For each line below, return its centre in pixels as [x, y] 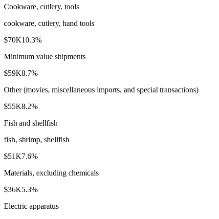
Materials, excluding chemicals [51, 173]
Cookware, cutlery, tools [42, 6]
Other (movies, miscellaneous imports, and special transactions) [101, 89]
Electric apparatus [31, 206]
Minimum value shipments [45, 56]
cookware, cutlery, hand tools [49, 23]
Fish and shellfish [31, 123]
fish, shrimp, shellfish [37, 139]
